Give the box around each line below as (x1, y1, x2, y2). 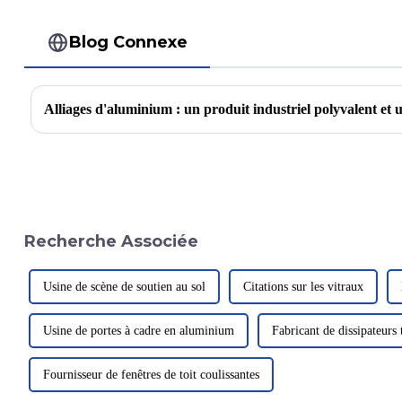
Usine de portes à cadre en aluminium (42, 324, 234, 338)
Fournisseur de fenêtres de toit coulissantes (42, 368, 259, 382)
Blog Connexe (69, 32, 188, 52)
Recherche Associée (23, 231, 198, 250)
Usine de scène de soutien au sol (42, 280, 205, 294)
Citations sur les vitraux (242, 280, 363, 294)
